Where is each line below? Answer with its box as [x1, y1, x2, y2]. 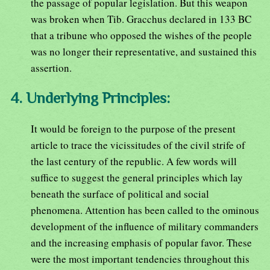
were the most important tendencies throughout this [31, 251, 250, 266]
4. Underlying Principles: [10, 89, 170, 107]
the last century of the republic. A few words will [31, 154, 237, 168]
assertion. [31, 60, 72, 75]
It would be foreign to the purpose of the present [31, 121, 236, 136]
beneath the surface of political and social [31, 186, 209, 201]
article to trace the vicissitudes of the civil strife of [31, 137, 245, 152]
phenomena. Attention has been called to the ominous [31, 202, 259, 217]
